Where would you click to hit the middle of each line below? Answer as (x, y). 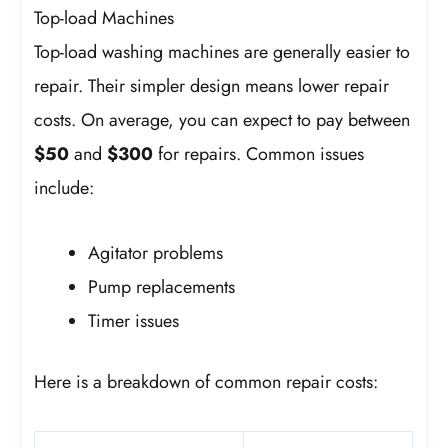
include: (64, 187)
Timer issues (134, 321)
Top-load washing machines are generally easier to (222, 51)
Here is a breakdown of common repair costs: (206, 382)
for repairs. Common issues (259, 153)
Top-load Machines (104, 17)
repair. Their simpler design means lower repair (212, 85)
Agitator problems (156, 253)
